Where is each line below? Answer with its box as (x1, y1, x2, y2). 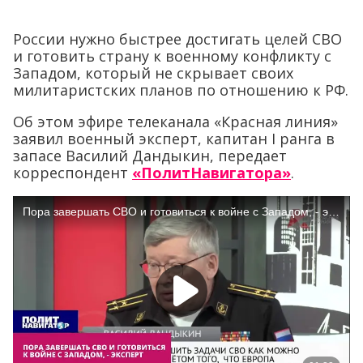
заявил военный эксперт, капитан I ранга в (13, 128, 335, 148)
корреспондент (13, 162, 132, 182)
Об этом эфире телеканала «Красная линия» (13, 111, 338, 131)
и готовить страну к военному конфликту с (13, 45, 331, 66)
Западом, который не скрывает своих (13, 62, 293, 83)
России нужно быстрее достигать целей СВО (13, 28, 342, 49)
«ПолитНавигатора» (132, 162, 291, 182)
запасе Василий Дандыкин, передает (13, 145, 287, 165)
